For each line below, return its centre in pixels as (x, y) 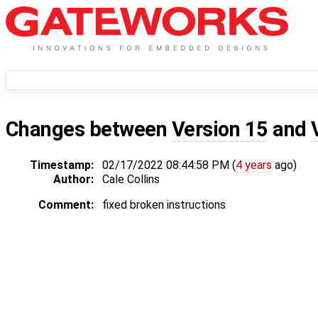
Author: (73, 180)
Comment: (66, 205)
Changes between (89, 130)
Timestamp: (62, 165)
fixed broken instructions (164, 205)
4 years (254, 165)
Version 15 (220, 130)
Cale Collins (131, 180)
